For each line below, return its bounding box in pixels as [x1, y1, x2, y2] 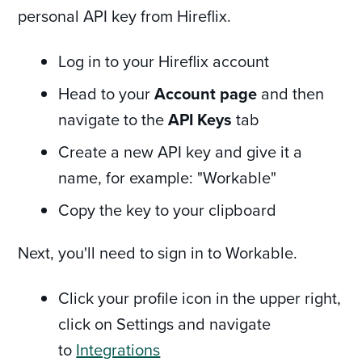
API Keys [168, 107, 233, 131]
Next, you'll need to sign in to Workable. [18, 240, 298, 264]
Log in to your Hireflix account [58, 48, 270, 73]
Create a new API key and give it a [58, 139, 303, 163]
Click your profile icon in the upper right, [58, 285, 342, 309]
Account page [154, 81, 258, 105]
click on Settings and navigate [58, 311, 271, 335]
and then [257, 81, 325, 105]
